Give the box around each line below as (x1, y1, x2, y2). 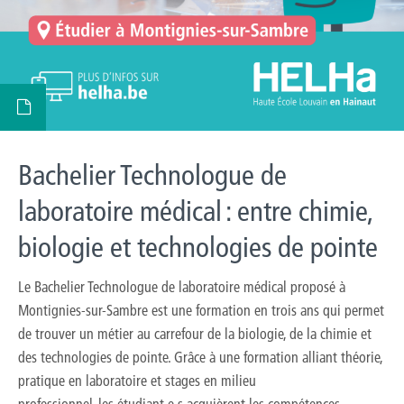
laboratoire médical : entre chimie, (18, 194, 372, 228)
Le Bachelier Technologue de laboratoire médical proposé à (18, 277, 345, 296)
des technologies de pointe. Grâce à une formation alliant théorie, (18, 347, 382, 366)
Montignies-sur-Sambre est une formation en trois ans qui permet (18, 300, 384, 319)
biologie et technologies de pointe (18, 230, 378, 264)
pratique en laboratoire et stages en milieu (18, 371, 256, 390)
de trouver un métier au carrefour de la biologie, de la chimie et (18, 324, 372, 343)
